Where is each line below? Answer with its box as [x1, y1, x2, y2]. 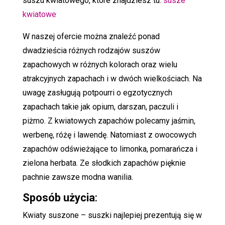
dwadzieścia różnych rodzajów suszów [22, 45, 160, 55]
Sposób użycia [22, 191, 95, 204]
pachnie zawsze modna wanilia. [22, 172, 133, 182]
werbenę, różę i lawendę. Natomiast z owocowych [22, 130, 196, 140]
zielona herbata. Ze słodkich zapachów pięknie [22, 158, 186, 168]
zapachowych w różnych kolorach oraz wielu [22, 59, 177, 69]
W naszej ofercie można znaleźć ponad [22, 31, 160, 41]
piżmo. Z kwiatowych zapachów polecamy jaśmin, [22, 116, 195, 126]
